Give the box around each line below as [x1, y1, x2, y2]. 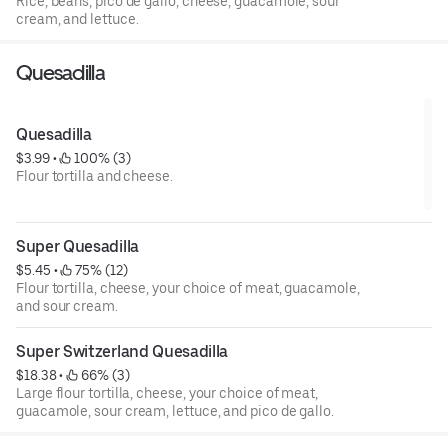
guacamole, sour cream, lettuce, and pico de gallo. [16, 402, 334, 419]
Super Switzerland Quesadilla [16, 341, 229, 361]
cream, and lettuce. [16, 10, 139, 27]
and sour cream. [16, 297, 118, 314]
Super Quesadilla [16, 236, 139, 256]
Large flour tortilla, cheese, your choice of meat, [16, 384, 318, 401]
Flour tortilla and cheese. [16, 167, 173, 184]
